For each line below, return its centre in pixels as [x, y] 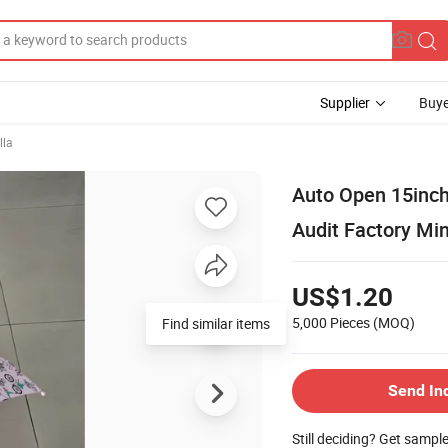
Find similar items [216, 323]
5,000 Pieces [331, 322]
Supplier [345, 102]
